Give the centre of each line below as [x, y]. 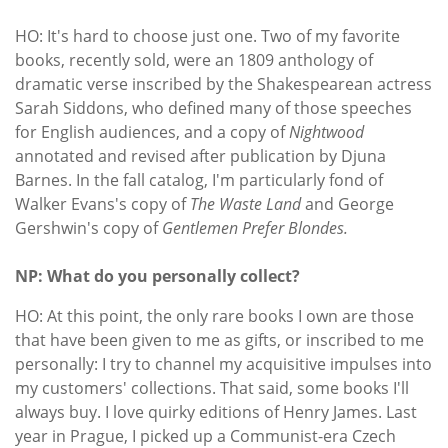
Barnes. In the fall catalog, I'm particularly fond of [199, 179]
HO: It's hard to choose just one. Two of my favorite [207, 35]
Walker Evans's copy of [102, 203]
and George [347, 203]
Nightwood [326, 131]
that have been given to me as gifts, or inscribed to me [219, 339]
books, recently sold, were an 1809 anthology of [194, 59]
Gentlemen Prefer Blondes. [257, 227]
